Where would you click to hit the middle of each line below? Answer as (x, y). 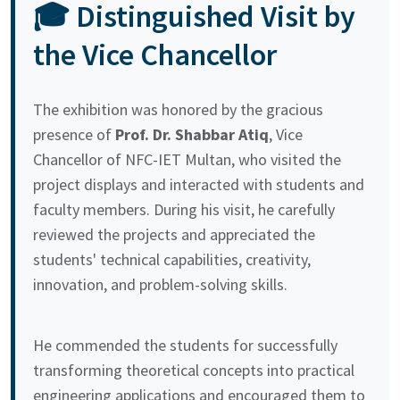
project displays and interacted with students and (199, 184)
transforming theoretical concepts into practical (194, 370)
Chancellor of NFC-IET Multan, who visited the (187, 159)
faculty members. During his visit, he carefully (184, 209)
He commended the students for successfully (185, 345)
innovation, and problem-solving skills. (160, 284)
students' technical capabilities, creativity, (172, 259)
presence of (74, 134)
